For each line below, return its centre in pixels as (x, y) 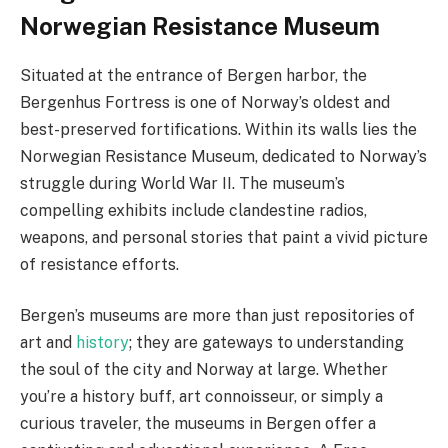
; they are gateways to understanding (266, 343)
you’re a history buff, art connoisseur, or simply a (201, 397)
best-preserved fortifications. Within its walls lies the (218, 129)
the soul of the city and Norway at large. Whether (204, 370)
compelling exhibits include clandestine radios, (193, 210)
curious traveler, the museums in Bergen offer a (198, 424)
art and (48, 343)
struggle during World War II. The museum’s (182, 183)
